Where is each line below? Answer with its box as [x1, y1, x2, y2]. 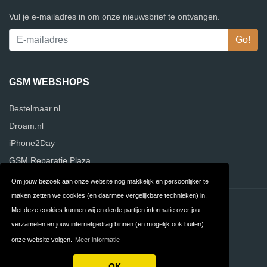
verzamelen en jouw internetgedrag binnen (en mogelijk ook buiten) [11, 220, 204, 228]
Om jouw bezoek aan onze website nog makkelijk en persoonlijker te [11, 177, 209, 185]
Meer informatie [75, 236, 120, 244]
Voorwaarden [39, 243, 96, 254]
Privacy [180, 200, 212, 211]
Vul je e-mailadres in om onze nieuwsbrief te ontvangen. [9, 12, 220, 22]
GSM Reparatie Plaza [9, 156, 91, 166]
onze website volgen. [11, 236, 74, 244]
